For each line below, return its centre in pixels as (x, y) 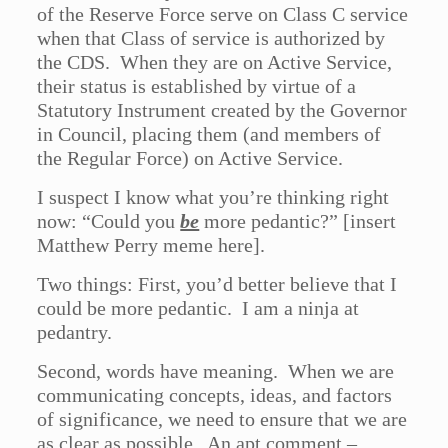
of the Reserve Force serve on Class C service (223, 14)
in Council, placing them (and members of (209, 134)
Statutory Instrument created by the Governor (222, 110)
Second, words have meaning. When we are (216, 371)
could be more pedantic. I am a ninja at (198, 308)
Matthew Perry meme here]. (151, 245)
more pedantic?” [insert (298, 221)
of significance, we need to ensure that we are (222, 419)
